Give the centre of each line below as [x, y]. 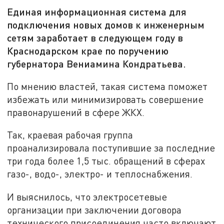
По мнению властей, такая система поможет [107, 86]
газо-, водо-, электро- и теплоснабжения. [100, 174]
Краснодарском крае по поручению [88, 51]
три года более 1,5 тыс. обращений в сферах [106, 161]
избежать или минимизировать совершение [105, 99]
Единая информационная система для [97, 12]
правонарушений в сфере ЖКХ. [76, 112]
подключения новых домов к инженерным [106, 25]
